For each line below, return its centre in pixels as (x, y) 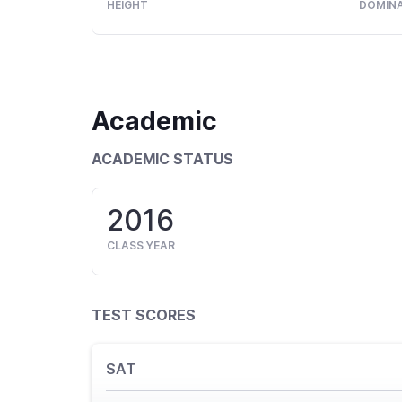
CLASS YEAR (141, 246)
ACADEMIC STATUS (162, 159)
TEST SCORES (144, 315)
